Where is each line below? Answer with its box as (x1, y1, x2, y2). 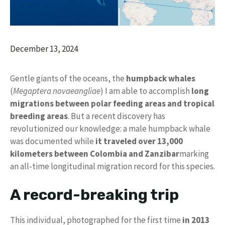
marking (179, 148, 209, 160)
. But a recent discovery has (68, 110, 165, 122)
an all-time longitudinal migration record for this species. (10, 161, 215, 172)
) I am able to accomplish (100, 85, 191, 97)
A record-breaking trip (10, 185, 179, 204)
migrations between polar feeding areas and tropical (10, 98, 214, 109)
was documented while (10, 136, 95, 147)
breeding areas (10, 110, 68, 122)
